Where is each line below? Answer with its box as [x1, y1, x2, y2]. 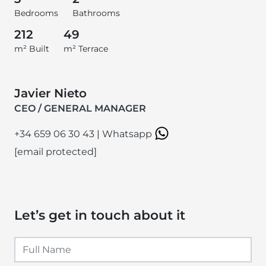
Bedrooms [14, 7, 58, 18]
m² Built [14, 43, 49, 54]
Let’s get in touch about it [14, 207, 185, 223]
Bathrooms [72, 7, 120, 18]
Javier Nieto [14, 85, 87, 100]
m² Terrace [64, 43, 108, 54]
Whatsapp [102, 128, 154, 140]
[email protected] [14, 145, 97, 157]
